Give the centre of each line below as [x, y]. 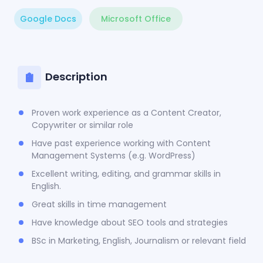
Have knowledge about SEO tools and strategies [130, 222]
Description [76, 76]
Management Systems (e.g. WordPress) [114, 155]
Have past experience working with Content [121, 143]
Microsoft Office [136, 18]
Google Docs [48, 18]
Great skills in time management [99, 204]
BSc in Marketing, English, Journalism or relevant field [139, 240]
